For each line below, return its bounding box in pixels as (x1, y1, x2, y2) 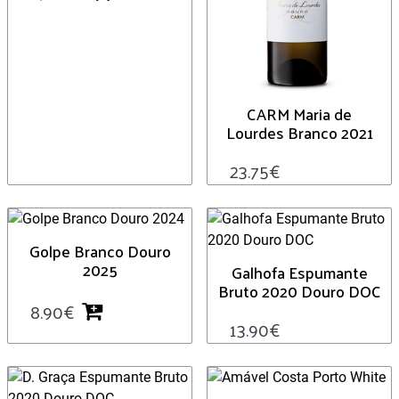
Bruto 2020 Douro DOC (217, 276, 381, 306)
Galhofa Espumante (231, 257, 368, 288)
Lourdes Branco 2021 (225, 118, 373, 148)
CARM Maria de (247, 99, 352, 129)
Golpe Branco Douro (28, 236, 171, 266)
